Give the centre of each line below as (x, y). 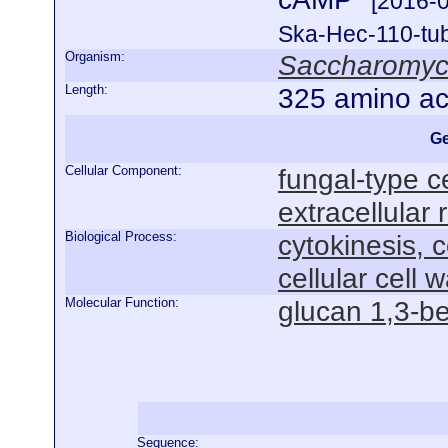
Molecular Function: (122, 302)
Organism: (95, 56)
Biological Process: (121, 236)
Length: (86, 89)
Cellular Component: (123, 170)
